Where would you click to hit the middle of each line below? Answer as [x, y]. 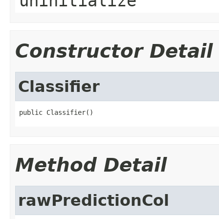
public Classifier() [56, 112]
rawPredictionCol [94, 200]
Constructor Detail [114, 51]
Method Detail [91, 165]
